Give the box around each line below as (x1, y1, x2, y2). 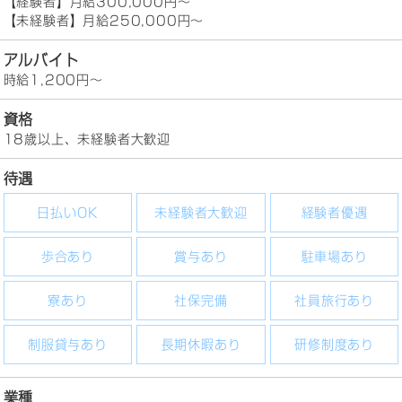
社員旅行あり (294, 293, 375, 307)
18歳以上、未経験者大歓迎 (3, 133, 170, 146)
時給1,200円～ (3, 74, 103, 87)
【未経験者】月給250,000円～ (3, 14, 205, 28)
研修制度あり (294, 337, 375, 351)
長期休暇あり (161, 337, 241, 351)
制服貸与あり (27, 337, 108, 351)
